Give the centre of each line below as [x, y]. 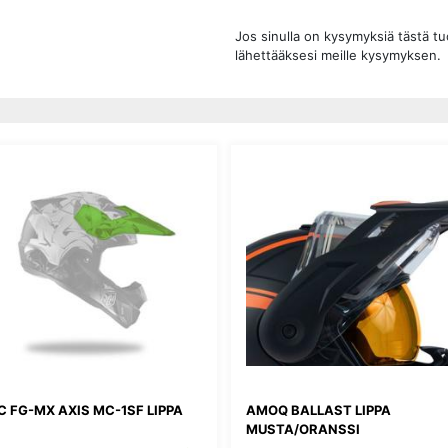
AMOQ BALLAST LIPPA [318, 410]
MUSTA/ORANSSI [303, 429]
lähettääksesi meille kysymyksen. [338, 54]
